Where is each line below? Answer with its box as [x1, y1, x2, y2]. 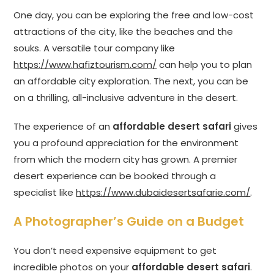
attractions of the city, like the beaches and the [13, 25, 234, 39]
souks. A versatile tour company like [13, 42, 176, 55]
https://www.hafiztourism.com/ [13, 58, 157, 72]
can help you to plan [157, 58, 253, 72]
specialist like [13, 186, 76, 199]
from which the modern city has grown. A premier [13, 153, 238, 166]
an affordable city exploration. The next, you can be [13, 75, 249, 88]
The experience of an [13, 120, 113, 133]
